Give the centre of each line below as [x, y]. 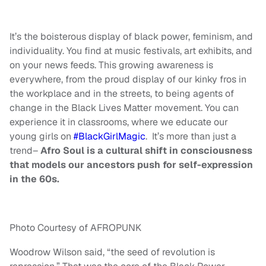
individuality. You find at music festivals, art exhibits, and [131, 51]
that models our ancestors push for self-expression [131, 165]
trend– [25, 151]
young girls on [42, 137]
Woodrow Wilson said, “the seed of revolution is [112, 252]
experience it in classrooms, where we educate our [119, 122]
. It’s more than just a [191, 137]
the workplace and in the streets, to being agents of [122, 94]
